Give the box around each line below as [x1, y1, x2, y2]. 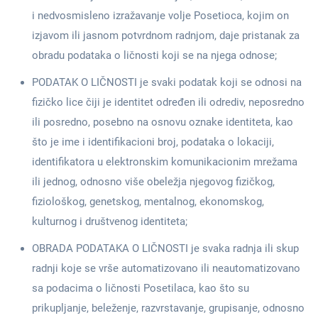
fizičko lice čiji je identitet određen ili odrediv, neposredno [32, 96, 305, 109]
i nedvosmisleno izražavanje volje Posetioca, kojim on [32, 9, 289, 22]
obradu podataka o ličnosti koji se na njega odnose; [32, 49, 277, 62]
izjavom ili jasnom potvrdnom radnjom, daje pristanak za [32, 29, 300, 42]
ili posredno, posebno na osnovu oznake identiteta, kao [32, 116, 293, 128]
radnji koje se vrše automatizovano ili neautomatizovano [32, 262, 300, 275]
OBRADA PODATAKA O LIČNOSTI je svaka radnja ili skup [32, 242, 299, 255]
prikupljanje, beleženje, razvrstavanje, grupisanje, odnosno [32, 302, 305, 314]
